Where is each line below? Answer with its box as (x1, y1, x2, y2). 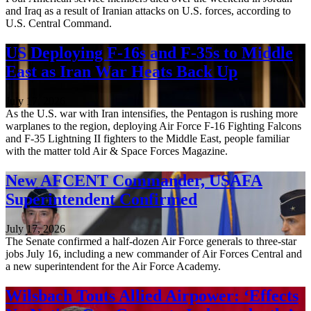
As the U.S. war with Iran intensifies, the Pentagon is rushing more (6, 108, 298, 120)
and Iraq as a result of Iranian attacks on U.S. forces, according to (6, 5, 291, 17)
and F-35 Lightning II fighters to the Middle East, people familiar (6, 133, 289, 145)
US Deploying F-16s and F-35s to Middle (6, 44, 293, 62)
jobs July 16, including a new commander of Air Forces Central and (6, 248, 302, 260)
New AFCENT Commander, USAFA (6, 171, 262, 190)
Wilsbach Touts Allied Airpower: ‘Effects (6, 286, 299, 305)
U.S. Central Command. (6, 17, 112, 30)
